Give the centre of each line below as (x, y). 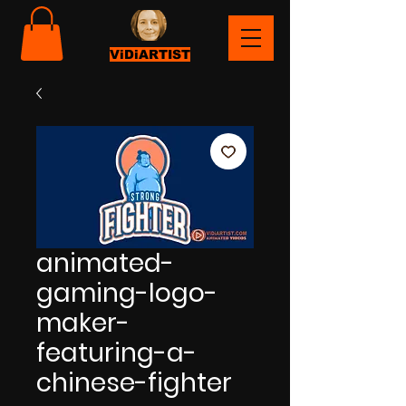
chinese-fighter (134, 382)
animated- (105, 263)
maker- (83, 323)
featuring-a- (116, 353)
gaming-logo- (127, 293)
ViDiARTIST (150, 54)
